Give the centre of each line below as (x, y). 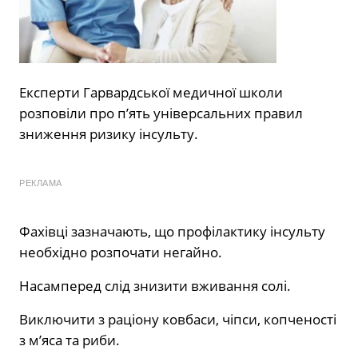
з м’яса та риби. (70, 340)
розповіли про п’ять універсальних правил (161, 113)
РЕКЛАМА (41, 183)
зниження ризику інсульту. (109, 133)
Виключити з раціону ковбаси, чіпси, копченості (178, 319)
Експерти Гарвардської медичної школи (151, 92)
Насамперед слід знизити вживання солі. (155, 285)
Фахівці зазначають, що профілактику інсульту (172, 231)
